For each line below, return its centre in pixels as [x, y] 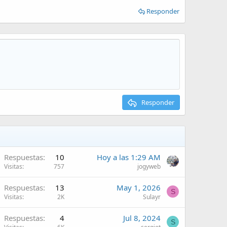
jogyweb [149, 166]
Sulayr [152, 197]
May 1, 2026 [139, 187]
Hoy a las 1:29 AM [129, 157]
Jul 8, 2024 [142, 218]
